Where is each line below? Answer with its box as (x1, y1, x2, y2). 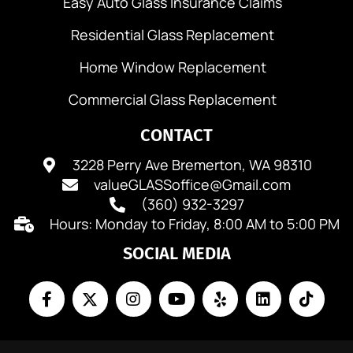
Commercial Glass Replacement (69, 90, 277, 110)
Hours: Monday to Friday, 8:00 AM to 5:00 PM (49, 214, 340, 234)
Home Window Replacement (79, 58, 266, 77)
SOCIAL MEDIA (122, 243, 231, 265)
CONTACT (140, 124, 213, 147)
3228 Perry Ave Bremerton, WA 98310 (72, 155, 312, 175)
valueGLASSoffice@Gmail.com (94, 175, 291, 195)
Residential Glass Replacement (71, 25, 274, 45)
